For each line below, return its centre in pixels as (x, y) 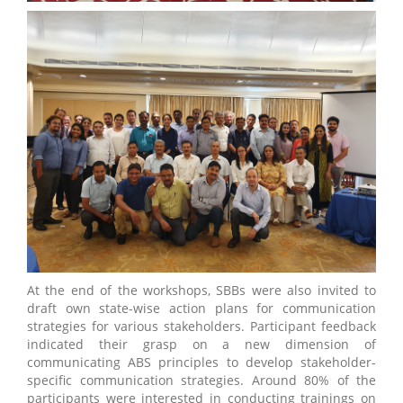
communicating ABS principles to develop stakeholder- (201, 363)
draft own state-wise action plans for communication (201, 309)
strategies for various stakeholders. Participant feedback (201, 327)
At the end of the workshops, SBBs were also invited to (201, 291)
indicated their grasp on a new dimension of (201, 345)
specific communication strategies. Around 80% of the (201, 381)
